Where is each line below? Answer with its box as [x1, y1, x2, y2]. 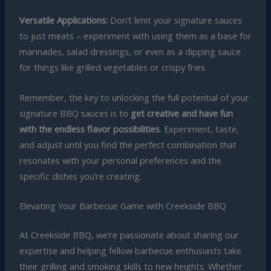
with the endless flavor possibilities [19, 122, 160, 135]
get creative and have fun [130, 106, 233, 119]
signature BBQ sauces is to [19, 106, 131, 119]
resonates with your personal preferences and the [19, 154, 221, 166]
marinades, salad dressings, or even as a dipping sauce [19, 45, 241, 58]
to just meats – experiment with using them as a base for [19, 30, 252, 42]
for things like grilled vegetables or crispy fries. [19, 61, 207, 74]
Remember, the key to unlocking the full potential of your [19, 91, 249, 103]
